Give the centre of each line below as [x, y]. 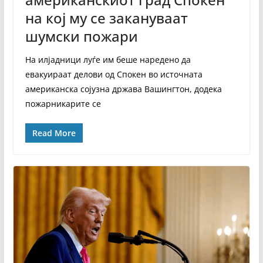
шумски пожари [81, 36]
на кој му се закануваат [106, 18]
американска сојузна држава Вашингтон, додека [123, 89]
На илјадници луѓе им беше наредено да [108, 60]
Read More [54, 133]
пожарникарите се [63, 104]
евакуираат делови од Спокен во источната [114, 75]
